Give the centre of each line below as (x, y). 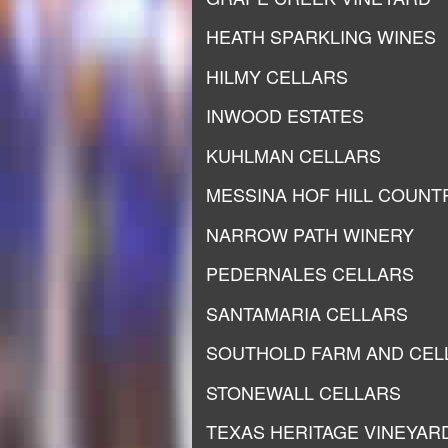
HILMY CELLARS (277, 75)
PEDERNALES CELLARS (310, 273)
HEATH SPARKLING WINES (321, 36)
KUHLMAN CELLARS (293, 154)
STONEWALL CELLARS (303, 391)
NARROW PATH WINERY (310, 233)
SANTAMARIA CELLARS (307, 312)
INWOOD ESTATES (285, 115)
